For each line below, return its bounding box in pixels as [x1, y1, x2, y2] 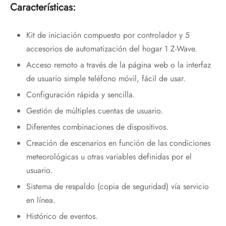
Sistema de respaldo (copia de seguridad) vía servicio [26, 181, 209, 193]
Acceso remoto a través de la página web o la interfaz [26, 59, 211, 71]
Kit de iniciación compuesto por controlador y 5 [26, 29, 190, 41]
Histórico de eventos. [26, 210, 98, 222]
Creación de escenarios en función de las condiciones [26, 137, 210, 149]
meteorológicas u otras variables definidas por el [26, 151, 192, 163]
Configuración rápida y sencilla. [26, 89, 135, 101]
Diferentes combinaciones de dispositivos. [26, 121, 168, 133]
